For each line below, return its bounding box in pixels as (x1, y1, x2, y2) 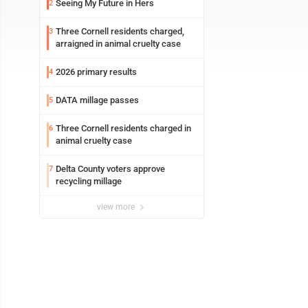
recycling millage (56, 176, 122, 186)
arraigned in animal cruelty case (56, 38, 181, 49)
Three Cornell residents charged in (56, 123, 191, 133)
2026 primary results (56, 67, 137, 77)
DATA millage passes (56, 95, 139, 105)
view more (97, 202, 137, 212)
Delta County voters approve (56, 164, 165, 174)
